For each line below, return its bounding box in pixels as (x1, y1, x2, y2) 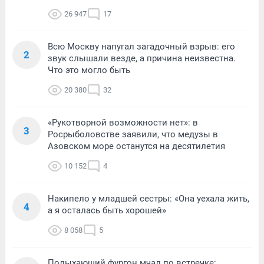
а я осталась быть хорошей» (48, 205, 166, 216)
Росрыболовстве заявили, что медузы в (48, 129, 218, 140)
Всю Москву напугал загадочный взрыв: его (48, 41, 235, 52)
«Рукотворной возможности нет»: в (48, 117, 198, 128)
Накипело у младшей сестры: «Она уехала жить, (48, 193, 249, 204)
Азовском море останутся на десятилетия (48, 141, 225, 152)
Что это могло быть (48, 65, 130, 76)
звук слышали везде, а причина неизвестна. (48, 53, 236, 64)
